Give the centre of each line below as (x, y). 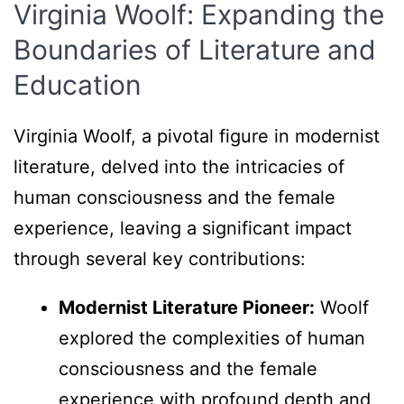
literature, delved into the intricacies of (179, 166)
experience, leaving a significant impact (183, 228)
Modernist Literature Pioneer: (187, 307)
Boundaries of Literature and (195, 49)
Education (78, 84)
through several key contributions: (160, 258)
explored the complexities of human (212, 338)
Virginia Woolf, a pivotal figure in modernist (197, 136)
